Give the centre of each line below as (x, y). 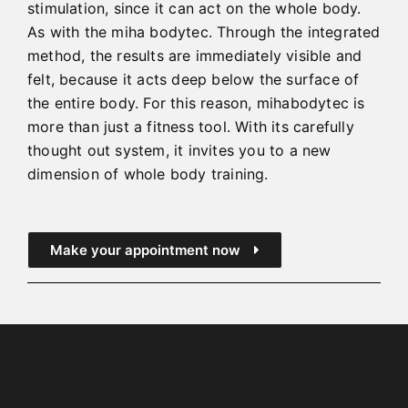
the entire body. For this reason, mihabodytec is (196, 103)
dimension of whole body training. (148, 174)
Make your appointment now (145, 250)
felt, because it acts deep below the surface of (194, 80)
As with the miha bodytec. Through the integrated (204, 32)
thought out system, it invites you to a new (179, 151)
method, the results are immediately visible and (195, 56)
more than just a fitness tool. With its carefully (191, 127)
